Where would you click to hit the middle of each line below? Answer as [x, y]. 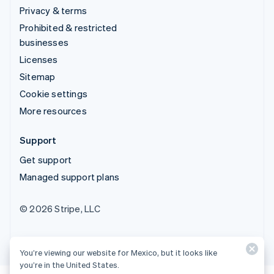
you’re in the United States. [69, 265]
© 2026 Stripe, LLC [60, 208]
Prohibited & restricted [68, 27]
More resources [53, 110]
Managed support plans [70, 176]
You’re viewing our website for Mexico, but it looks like [118, 252]
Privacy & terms [53, 10]
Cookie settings [54, 93]
